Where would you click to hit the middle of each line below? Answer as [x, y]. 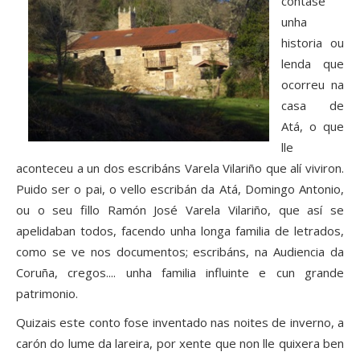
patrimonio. [47, 294]
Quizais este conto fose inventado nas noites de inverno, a [180, 323]
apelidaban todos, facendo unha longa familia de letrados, [180, 231]
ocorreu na [313, 85]
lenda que [313, 64]
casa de [313, 106]
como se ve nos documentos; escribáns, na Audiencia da [180, 252]
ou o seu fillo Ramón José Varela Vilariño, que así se [180, 210]
